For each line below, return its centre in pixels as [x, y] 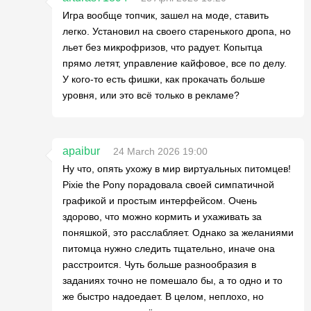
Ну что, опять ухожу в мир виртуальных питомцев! [177, 168]
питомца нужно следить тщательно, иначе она [169, 248]
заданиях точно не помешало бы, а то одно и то [173, 280]
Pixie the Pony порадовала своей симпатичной [168, 184]
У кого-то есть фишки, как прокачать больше [164, 79]
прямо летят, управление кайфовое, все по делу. [175, 63]
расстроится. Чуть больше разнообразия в [159, 264]
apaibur [81, 151]
